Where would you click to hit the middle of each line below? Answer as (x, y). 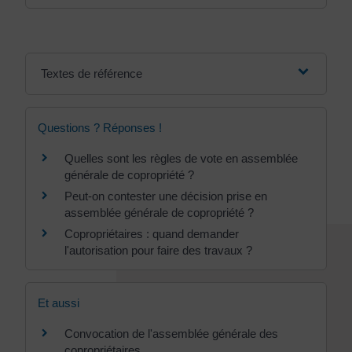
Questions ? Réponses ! (100, 128)
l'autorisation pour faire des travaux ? (158, 250)
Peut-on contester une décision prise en (166, 196)
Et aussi (59, 303)
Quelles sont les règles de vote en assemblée (181, 158)
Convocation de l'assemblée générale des (171, 334)
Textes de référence (91, 73)
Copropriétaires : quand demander (152, 234)
